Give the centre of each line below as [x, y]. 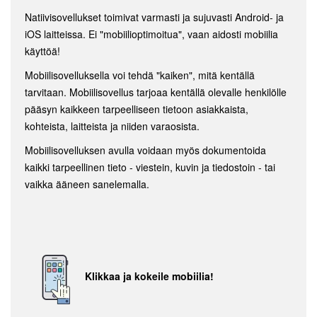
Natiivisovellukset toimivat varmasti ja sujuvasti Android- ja [154, 17]
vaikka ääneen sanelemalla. [88, 184]
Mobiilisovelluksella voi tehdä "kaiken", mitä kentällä [140, 75]
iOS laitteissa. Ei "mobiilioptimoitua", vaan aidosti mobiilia [151, 34]
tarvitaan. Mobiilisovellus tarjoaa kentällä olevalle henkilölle [156, 92]
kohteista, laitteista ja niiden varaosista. [114, 126]
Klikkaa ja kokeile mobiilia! [149, 276]
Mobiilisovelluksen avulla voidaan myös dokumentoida [145, 150]
